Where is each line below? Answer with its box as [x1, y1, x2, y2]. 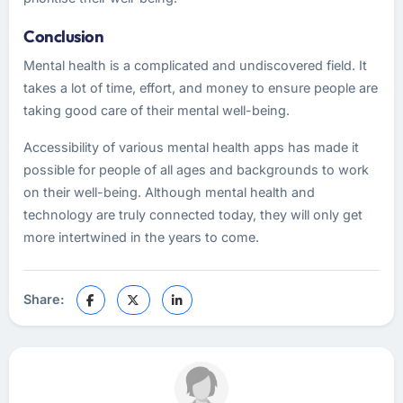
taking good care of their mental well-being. [23, 103, 290, 118]
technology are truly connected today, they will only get [23, 207, 363, 222]
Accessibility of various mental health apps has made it [23, 139, 359, 155]
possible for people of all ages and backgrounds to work [23, 162, 369, 177]
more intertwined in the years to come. [23, 229, 266, 245]
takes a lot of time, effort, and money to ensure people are [23, 80, 378, 95]
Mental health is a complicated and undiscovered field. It [23, 58, 367, 73]
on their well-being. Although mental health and [23, 184, 315, 200]
